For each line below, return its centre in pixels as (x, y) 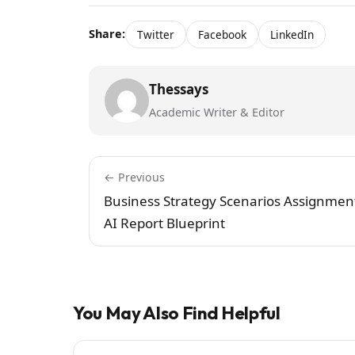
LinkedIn (292, 34)
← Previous (134, 177)
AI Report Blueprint (164, 223)
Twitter (156, 34)
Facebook (222, 34)
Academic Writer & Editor (217, 112)
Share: (107, 34)
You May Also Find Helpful (177, 313)
